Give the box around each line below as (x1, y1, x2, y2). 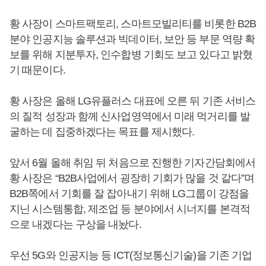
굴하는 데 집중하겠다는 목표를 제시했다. (9, 126, 195, 138)
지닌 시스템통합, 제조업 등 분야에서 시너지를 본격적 (9, 203, 250, 216)
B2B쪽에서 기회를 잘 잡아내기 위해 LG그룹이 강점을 (9, 188, 249, 200)
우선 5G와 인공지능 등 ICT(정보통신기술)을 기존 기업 (9, 249, 252, 262)
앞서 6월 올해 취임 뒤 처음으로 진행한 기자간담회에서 (9, 157, 255, 169)
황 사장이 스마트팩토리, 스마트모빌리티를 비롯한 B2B (9, 18, 256, 30)
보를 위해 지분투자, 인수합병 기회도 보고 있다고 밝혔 (9, 49, 253, 61)
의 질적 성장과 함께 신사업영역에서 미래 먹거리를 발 (9, 110, 250, 123)
